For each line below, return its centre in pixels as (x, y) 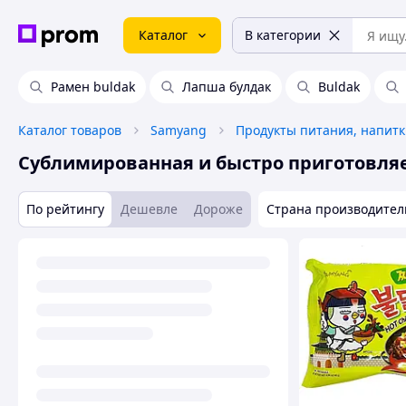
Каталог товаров (70, 130)
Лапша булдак (227, 87)
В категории (283, 35)
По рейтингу (65, 209)
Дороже (218, 209)
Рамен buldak (93, 87)
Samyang (179, 130)
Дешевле (149, 209)
